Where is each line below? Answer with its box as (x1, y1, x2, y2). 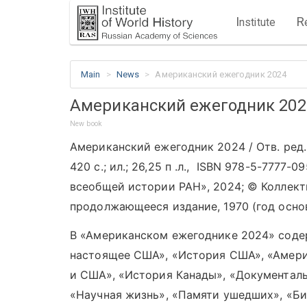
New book (70, 119, 102, 128)
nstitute (239, 16, 275, 29)
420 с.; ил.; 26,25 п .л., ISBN (70, 159, 225, 173)
